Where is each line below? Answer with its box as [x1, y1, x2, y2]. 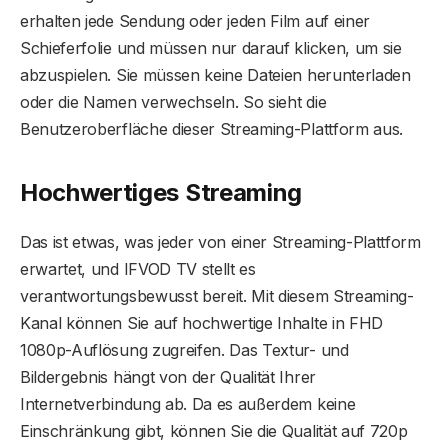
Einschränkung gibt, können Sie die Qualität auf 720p [20, 421, 408, 442]
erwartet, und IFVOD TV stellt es [20, 259, 256, 280]
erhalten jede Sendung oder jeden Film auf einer [20, 10, 370, 31]
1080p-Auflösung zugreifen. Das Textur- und [20, 340, 349, 361]
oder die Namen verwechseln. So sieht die [20, 91, 327, 112]
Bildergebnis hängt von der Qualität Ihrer [20, 367, 316, 388]
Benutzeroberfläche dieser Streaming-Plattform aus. [20, 118, 403, 139]
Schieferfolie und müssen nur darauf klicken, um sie [20, 37, 402, 58]
